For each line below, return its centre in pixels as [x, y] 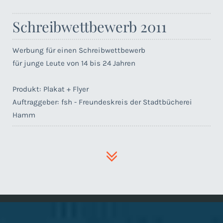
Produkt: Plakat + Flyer [51, 89]
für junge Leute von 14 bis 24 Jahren [74, 63]
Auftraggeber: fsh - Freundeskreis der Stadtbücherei [102, 102]
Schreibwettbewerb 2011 [90, 26]
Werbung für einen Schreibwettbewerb [79, 50]
